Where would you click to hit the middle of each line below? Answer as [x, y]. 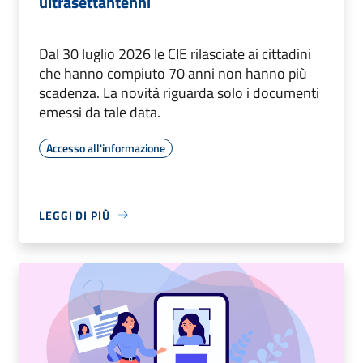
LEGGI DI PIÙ [75, 215]
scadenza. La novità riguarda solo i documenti [179, 92]
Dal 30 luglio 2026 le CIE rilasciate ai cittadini [175, 53]
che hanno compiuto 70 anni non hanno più [173, 73]
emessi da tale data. [100, 112]
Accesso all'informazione [106, 147]
